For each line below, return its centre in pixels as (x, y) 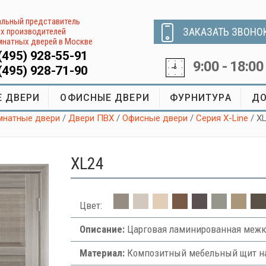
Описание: (102, 229)
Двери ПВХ (91, 118)
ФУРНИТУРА (200, 98)
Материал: (102, 253)
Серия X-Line (222, 118)
